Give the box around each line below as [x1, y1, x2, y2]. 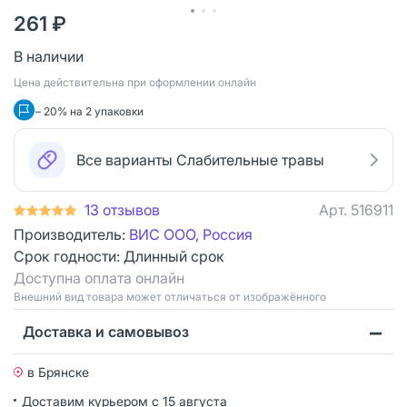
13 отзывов [84, 200, 160, 219]
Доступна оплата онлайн [14, 268, 184, 287]
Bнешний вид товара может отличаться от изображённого [14, 289, 326, 303]
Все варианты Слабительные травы [76, 150, 324, 169]
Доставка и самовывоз [23, 322, 189, 341]
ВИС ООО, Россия [129, 224, 253, 243]
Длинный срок [124, 246, 224, 265]
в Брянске [27, 363, 89, 380]
